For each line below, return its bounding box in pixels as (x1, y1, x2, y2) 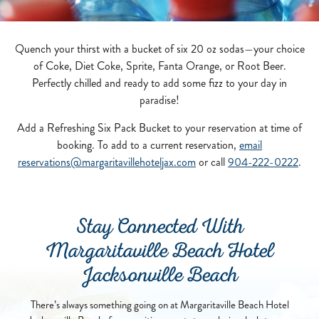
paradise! (140, 92, 179, 109)
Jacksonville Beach (80, 263, 239, 293)
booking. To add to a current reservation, (57, 137, 239, 154)
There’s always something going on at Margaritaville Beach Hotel (30, 297, 289, 313)
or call (196, 154, 228, 171)
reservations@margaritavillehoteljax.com (18, 154, 196, 171)
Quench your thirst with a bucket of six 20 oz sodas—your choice (14, 41, 305, 58)
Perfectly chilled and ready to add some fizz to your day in (32, 75, 287, 92)
